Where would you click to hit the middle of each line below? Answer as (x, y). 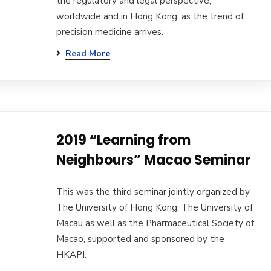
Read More (87, 54)
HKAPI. (71, 255)
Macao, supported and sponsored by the (140, 239)
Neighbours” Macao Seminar (153, 160)
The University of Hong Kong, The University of (154, 207)
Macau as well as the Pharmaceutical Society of (155, 223)
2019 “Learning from (123, 140)
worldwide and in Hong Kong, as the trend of (150, 16)
